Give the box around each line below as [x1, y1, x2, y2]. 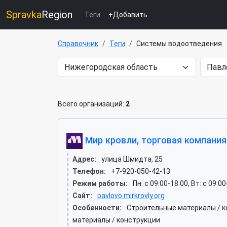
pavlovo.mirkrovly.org [97, 192, 165, 200]
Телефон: [72, 167, 106, 175]
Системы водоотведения [136, 40, 222, 48]
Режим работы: [72, 179, 128, 187]
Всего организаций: [58, 100, 126, 108]
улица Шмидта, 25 [101, 155, 163, 163]
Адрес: [72, 155, 96, 163]
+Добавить [108, 11, 147, 19]
